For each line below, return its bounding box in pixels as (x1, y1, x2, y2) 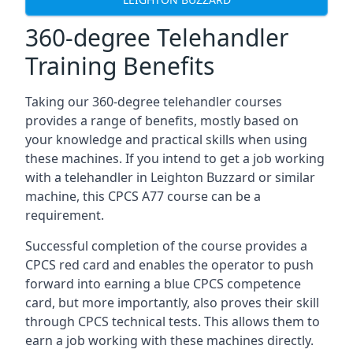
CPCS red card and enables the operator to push (25, 256, 314, 273)
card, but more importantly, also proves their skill (25, 294, 319, 311)
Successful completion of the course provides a (25, 237, 307, 255)
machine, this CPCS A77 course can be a (25, 188, 261, 205)
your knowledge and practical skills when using (25, 131, 307, 148)
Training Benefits (25, 50, 214, 82)
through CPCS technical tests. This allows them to (25, 313, 320, 330)
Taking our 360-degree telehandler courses (25, 93, 282, 110)
